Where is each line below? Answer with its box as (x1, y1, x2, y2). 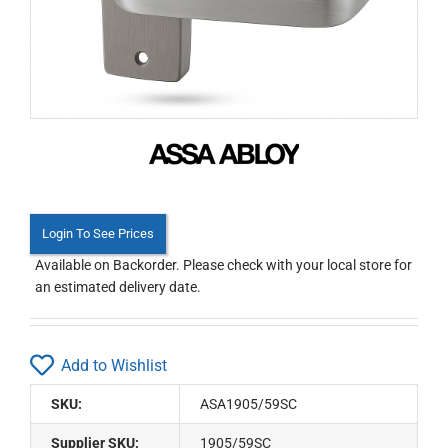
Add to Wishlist (61, 355, 167, 375)
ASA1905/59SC (200, 396, 298, 412)
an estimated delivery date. (35, 279, 201, 295)
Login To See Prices (42, 226, 154, 241)
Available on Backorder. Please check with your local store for (35, 257, 412, 273)
